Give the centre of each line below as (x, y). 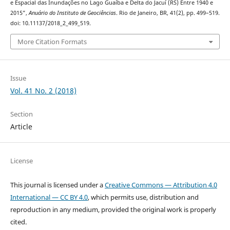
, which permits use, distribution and (143, 197)
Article (21, 126)
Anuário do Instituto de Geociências (72, 13)
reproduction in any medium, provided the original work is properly (113, 209)
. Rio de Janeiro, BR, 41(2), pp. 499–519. (168, 13)
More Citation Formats (52, 41)
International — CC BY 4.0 (49, 197)
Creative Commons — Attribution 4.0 (161, 185)
